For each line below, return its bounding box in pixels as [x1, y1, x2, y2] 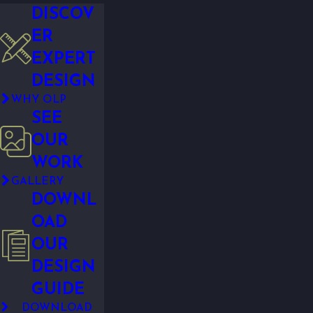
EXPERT [31, 51, 96, 68]
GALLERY [10, 176, 64, 188]
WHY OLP [10, 94, 66, 106]
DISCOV [31, 6, 94, 24]
